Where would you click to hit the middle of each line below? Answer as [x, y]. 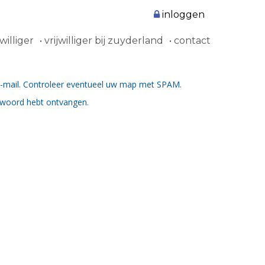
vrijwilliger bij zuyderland [103, 41]
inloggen [182, 14]
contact [191, 41]
